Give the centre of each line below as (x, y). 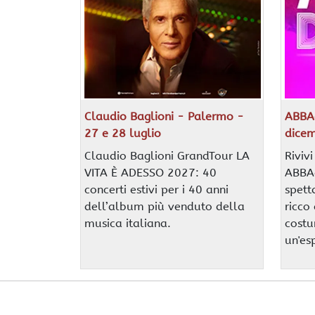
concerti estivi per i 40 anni (156, 189)
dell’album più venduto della (164, 206)
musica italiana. (127, 223)
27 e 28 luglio (122, 133)
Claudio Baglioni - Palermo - (164, 116)
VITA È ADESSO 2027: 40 (150, 172)
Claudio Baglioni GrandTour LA (167, 155)
